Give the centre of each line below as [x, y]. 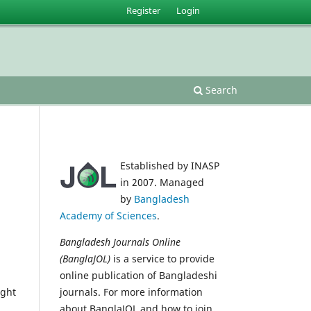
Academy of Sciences [108, 215]
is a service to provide [162, 258]
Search [220, 90]
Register [144, 10]
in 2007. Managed [162, 182]
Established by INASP [170, 165]
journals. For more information [131, 292]
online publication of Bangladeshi [138, 275]
